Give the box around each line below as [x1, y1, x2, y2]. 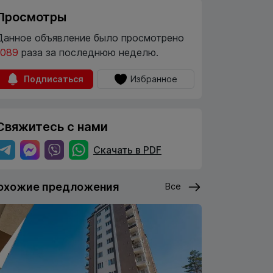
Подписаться [23, 74, 83, 84]
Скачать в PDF [93, 144, 161, 156]
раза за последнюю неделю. [21, 46, 158, 58]
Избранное [130, 74, 177, 84]
